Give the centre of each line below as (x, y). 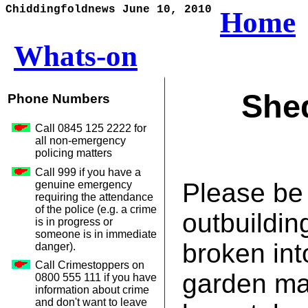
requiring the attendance (94, 197)
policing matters (74, 153)
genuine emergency (84, 184)
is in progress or (74, 221)
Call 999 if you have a (88, 172)
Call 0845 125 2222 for (91, 129)
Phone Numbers (59, 98)
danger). (55, 246)
